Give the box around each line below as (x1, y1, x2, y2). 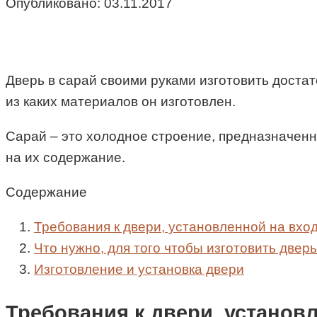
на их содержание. (6, 150, 125, 166)
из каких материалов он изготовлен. (6, 94, 236, 110)
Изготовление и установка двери (34, 262, 244, 277)
